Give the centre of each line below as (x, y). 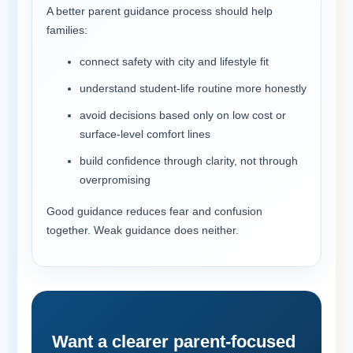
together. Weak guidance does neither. (143, 230)
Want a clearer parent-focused (174, 341)
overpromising (115, 179)
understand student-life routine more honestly (193, 88)
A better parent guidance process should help (160, 11)
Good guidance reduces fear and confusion (154, 211)
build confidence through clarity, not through (189, 160)
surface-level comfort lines (145, 134)
